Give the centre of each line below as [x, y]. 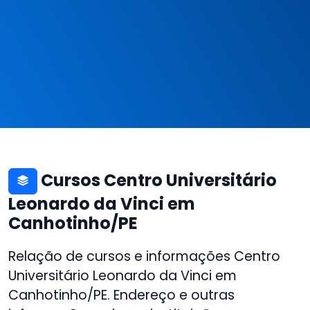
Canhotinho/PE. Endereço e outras [121, 295]
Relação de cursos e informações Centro [144, 256]
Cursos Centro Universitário [157, 180]
